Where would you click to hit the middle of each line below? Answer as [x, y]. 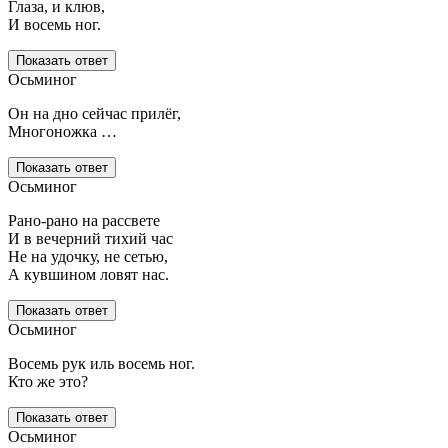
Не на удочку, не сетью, [88, 257]
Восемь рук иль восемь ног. [101, 364]
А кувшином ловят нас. [88, 275]
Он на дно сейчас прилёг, [94, 114]
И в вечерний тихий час [90, 239]
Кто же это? [48, 382]
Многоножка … [62, 132]
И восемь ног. [54, 25]
